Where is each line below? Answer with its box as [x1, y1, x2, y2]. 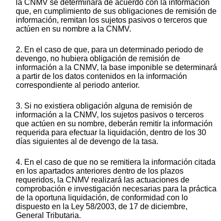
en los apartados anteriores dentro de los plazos [16, 166, 184, 175]
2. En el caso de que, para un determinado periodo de [16, 45, 203, 54]
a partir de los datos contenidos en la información [16, 72, 187, 80]
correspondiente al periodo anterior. [16, 80, 140, 89]
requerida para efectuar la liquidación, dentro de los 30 [16, 128, 206, 137]
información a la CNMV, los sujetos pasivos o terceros [16, 110, 204, 119]
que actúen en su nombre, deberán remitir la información [16, 119, 213, 128]
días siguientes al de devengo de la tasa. [16, 137, 158, 146]
